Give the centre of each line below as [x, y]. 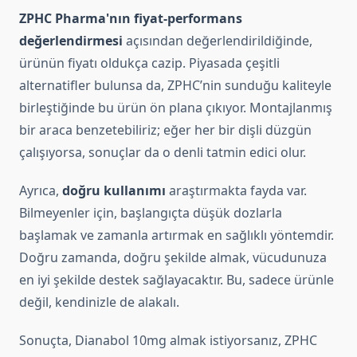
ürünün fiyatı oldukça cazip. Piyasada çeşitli [149, 63]
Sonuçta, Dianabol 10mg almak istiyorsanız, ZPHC [168, 341]
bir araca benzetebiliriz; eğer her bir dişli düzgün [165, 130]
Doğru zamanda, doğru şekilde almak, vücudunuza [173, 258]
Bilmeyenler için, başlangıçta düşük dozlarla [151, 213]
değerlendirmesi [71, 41]
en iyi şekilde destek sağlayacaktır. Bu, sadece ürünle [177, 280]
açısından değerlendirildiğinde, [218, 41]
